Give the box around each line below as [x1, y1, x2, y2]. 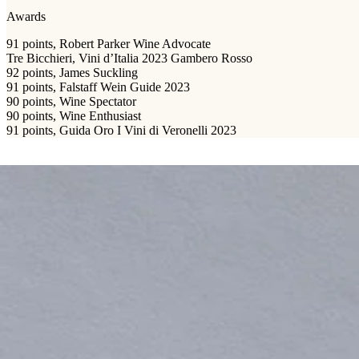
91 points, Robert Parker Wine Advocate [6, 37, 211, 50]
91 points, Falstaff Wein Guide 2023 [6, 80, 190, 94]
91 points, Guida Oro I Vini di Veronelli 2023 [6, 123, 236, 137]
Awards [6, 10, 46, 23]
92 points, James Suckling [6, 66, 138, 79]
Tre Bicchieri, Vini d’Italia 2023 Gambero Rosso [6, 51, 252, 65]
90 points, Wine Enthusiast [6, 109, 141, 123]
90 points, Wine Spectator [6, 95, 136, 108]
